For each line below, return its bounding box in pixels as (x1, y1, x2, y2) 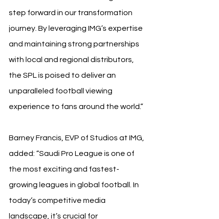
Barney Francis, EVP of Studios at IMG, (9, 134, 146, 142)
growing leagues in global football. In (9, 181, 140, 189)
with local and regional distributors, (9, 56, 135, 64)
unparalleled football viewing (9, 87, 114, 95)
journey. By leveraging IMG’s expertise (9, 24, 144, 32)
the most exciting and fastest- (9, 165, 119, 173)
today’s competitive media (9, 197, 107, 204)
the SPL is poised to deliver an (9, 71, 117, 79)
